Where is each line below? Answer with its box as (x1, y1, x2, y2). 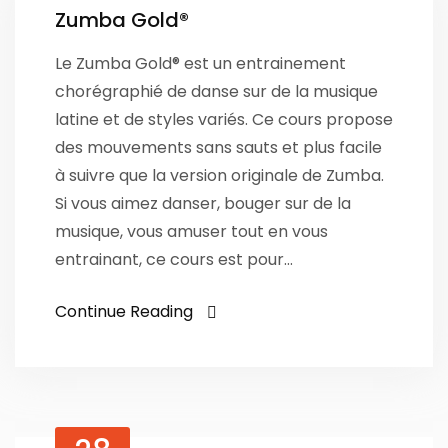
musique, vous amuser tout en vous (55, 220, 328, 243)
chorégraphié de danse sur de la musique (55, 80, 378, 103)
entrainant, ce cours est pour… (55, 248, 293, 271)
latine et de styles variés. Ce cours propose (55, 108, 393, 131)
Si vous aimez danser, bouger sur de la (55, 192, 351, 215)
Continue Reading (55, 300, 193, 323)
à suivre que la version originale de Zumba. (55, 164, 384, 187)
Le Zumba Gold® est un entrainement (55, 52, 346, 75)
